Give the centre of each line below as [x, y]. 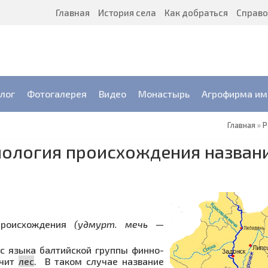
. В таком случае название [99, 261]
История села [127, 13]
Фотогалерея [57, 94]
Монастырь [164, 94]
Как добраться [196, 13]
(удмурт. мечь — [119, 224]
